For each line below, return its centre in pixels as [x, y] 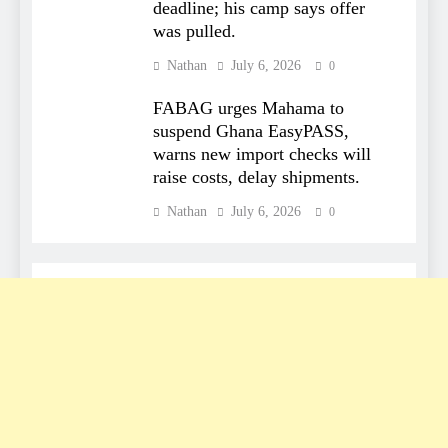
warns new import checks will [262, 154]
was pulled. [194, 31]
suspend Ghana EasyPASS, [251, 131]
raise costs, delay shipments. [256, 177]
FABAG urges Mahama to [248, 108]
